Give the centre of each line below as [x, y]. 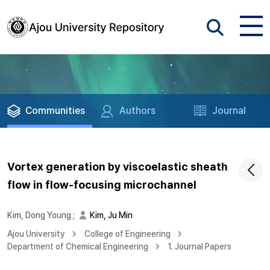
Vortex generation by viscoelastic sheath [118, 167]
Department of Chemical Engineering [78, 246]
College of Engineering [127, 234]
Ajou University [36, 234]
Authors [138, 111]
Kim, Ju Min [111, 215]
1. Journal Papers [199, 246]
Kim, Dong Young [39, 215]
